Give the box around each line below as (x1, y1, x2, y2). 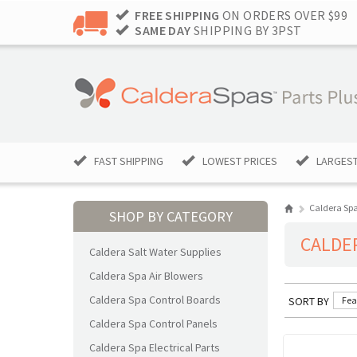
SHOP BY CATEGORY (108, 207, 233, 226)
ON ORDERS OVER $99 (219, 7, 348, 23)
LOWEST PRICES (202, 154, 277, 168)
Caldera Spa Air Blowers (89, 269, 203, 283)
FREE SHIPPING (135, 7, 220, 23)
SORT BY (288, 294, 329, 308)
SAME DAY (135, 22, 191, 38)
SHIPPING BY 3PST (190, 22, 302, 38)
